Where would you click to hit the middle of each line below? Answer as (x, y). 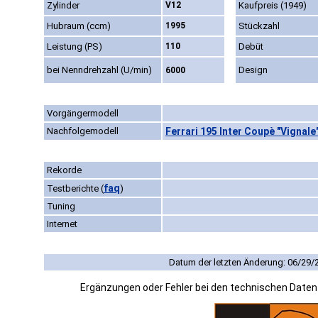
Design (253, 70)
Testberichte (74, 189)
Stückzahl (259, 26)
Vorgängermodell (83, 114)
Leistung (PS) (75, 47)
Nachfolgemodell (83, 131)
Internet (62, 224)
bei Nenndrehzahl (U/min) (99, 70)
